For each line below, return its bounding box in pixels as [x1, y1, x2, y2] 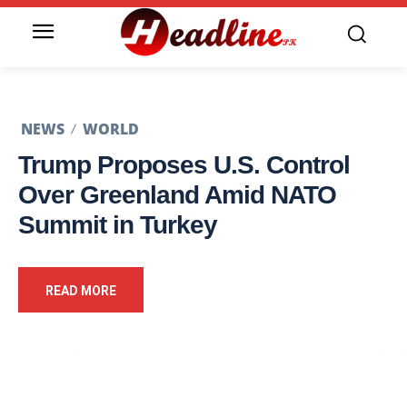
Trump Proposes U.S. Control [18, 151, 350, 180]
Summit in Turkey [18, 211, 217, 240]
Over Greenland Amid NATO [18, 181, 336, 210]
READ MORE [45, 283, 116, 299]
